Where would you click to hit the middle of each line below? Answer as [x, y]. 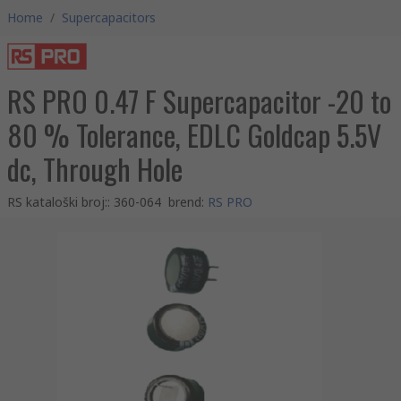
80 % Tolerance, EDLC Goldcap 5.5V [194, 135]
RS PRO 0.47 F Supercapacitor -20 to [199, 101]
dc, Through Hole [95, 169]
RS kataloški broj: [57, 202]
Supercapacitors [109, 17]
